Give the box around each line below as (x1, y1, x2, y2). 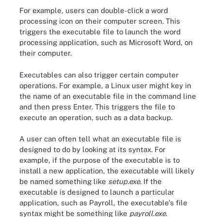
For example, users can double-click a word (19, 6, 168, 15)
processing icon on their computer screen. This (19, 17, 180, 25)
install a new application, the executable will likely (19, 167, 194, 175)
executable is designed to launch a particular (19, 188, 174, 196)
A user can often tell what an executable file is (19, 135, 181, 143)
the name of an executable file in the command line (19, 92, 196, 100)
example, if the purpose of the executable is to (19, 156, 180, 164)
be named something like (19, 177, 108, 186)
